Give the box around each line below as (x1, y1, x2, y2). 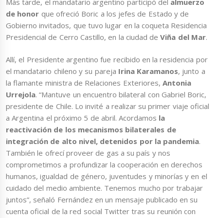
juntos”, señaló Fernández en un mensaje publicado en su (6, 195, 198, 205)
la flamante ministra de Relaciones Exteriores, (6, 78, 163, 88)
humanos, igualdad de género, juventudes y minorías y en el (6, 171, 207, 182)
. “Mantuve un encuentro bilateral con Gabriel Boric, (36, 90, 207, 100)
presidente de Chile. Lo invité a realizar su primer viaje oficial (6, 101, 209, 111)
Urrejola (6, 90, 36, 100)
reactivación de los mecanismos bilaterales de (6, 125, 176, 135)
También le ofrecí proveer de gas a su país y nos (6, 148, 170, 158)
